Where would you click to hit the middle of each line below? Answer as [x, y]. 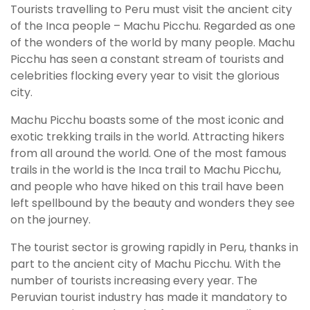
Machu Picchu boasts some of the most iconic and [147, 120]
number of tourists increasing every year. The [134, 281]
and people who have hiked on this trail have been [147, 187]
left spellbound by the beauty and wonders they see [153, 203]
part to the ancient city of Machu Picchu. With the [146, 264]
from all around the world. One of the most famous [148, 154]
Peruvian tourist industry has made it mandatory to [149, 298]
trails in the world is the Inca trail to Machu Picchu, [146, 170]
